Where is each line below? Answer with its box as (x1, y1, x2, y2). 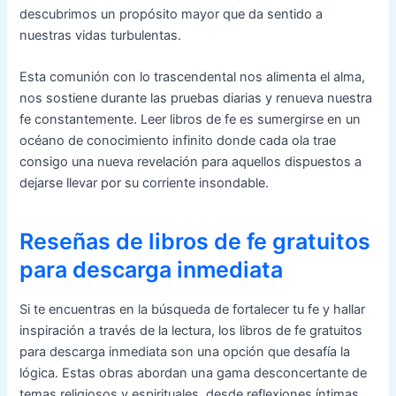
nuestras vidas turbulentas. (19, 27, 182, 44)
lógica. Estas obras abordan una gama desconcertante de (19, 365, 368, 382)
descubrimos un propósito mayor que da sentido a (19, 6, 324, 23)
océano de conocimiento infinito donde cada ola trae (19, 133, 337, 149)
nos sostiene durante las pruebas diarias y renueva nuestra (19, 90, 373, 107)
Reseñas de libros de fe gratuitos (19, 227, 371, 255)
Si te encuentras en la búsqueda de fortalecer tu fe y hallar (19, 301, 366, 318)
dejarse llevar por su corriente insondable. (19, 175, 270, 192)
